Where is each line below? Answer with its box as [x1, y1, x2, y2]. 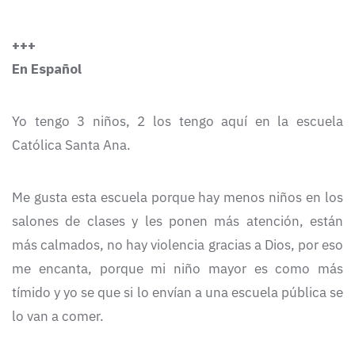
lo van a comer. [12, 307, 104, 326]
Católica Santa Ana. [12, 136, 131, 155]
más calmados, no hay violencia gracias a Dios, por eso [12, 236, 343, 254]
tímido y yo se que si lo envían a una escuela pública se [12, 284, 343, 302]
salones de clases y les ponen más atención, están [12, 212, 343, 231]
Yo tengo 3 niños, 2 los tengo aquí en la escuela [12, 113, 343, 131]
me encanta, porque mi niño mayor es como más [12, 260, 343, 278]
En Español [12, 60, 82, 78]
